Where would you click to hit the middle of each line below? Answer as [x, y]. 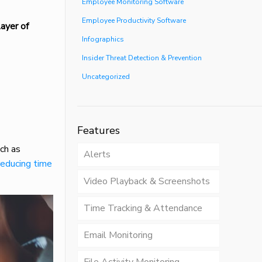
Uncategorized [106, 77]
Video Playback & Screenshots [146, 181]
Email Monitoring [118, 235]
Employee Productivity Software [134, 20]
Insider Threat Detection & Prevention [142, 58]
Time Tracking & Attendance [143, 208]
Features [98, 130]
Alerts [97, 154]
